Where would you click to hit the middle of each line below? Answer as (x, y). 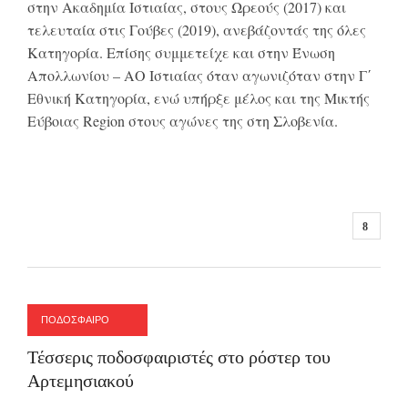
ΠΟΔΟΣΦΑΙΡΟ (75, 319)
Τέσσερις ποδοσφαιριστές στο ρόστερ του (179, 357)
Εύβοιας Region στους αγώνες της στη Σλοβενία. (183, 121)
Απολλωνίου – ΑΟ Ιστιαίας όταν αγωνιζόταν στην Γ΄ (199, 76)
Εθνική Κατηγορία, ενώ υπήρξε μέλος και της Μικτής (199, 98)
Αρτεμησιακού (81, 380)
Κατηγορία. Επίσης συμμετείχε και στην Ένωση (181, 53)
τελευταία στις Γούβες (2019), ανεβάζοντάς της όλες (197, 30)
